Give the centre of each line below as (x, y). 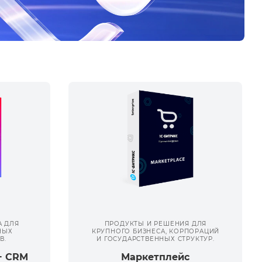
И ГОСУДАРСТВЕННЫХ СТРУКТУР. (156, 239)
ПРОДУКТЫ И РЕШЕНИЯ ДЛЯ (156, 224)
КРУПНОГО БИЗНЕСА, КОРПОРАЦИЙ (156, 232)
